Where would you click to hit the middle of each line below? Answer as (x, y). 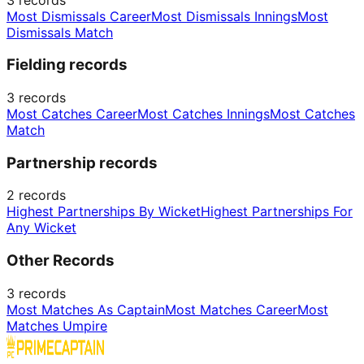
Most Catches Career (72, 114)
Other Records (61, 261)
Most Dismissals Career (79, 16)
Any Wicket (41, 228)
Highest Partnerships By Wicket (104, 212)
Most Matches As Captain (86, 309)
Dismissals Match (60, 32)
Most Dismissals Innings (224, 16)
